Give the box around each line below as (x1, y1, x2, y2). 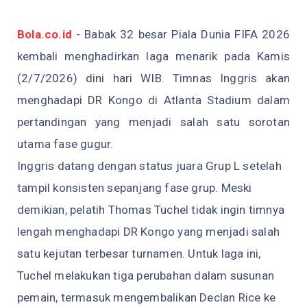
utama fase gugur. (17, 137, 114, 151)
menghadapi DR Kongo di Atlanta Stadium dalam (17, 93, 290, 108)
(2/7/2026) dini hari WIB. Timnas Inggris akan (17, 71, 290, 86)
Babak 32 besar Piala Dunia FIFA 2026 (84, 27, 290, 42)
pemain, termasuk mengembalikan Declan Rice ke (17, 291, 276, 305)
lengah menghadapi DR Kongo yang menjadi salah (17, 225, 280, 239)
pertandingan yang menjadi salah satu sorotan (17, 115, 290, 130)
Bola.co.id (17, 27, 72, 42)
